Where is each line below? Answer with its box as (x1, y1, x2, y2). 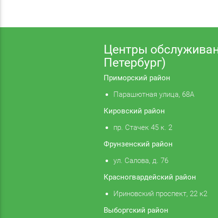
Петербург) (103, 55, 166, 70)
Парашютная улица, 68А (113, 90, 194, 99)
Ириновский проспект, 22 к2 (113, 189, 207, 199)
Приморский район (103, 73, 170, 83)
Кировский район (103, 107, 165, 116)
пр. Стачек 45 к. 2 (113, 123, 172, 132)
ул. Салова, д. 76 (113, 156, 168, 165)
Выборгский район (103, 206, 168, 215)
